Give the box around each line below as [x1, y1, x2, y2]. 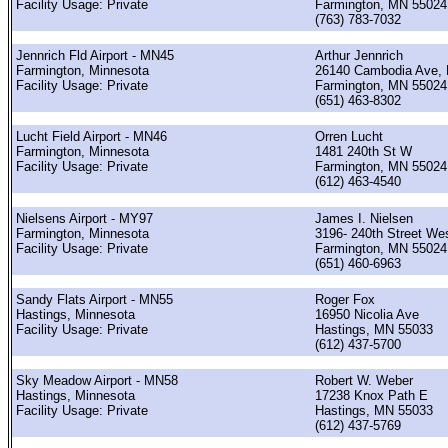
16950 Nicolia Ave [315, 306, 419, 322]
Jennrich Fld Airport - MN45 [16, 47, 174, 63]
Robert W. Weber [315, 373, 413, 389]
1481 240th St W [315, 144, 412, 160]
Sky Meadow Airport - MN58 [16, 373, 178, 389]
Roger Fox [315, 291, 375, 307]
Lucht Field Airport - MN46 [16, 129, 167, 145]
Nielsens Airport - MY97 [16, 210, 153, 226]
